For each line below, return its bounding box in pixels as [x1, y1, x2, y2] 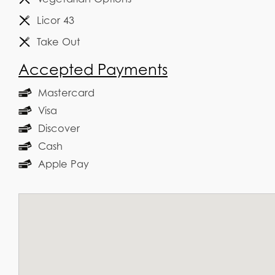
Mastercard [38, 87, 95, 99]
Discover [38, 122, 80, 135]
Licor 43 [37, 14, 74, 27]
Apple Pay [38, 158, 89, 171]
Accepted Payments [18, 61, 168, 79]
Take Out [37, 36, 80, 48]
